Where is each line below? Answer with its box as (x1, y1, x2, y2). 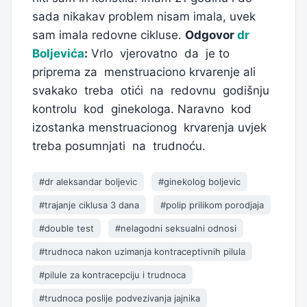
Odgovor (185, 28, 237, 42)
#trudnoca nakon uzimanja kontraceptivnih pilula (39, 246, 245, 258)
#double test (39, 223, 94, 234)
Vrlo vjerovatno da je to (88, 47, 233, 61)
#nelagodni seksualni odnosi (115, 223, 236, 234)
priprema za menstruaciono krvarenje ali (32, 65, 256, 79)
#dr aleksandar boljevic (39, 176, 137, 188)
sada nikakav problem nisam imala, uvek (32, 10, 256, 24)
